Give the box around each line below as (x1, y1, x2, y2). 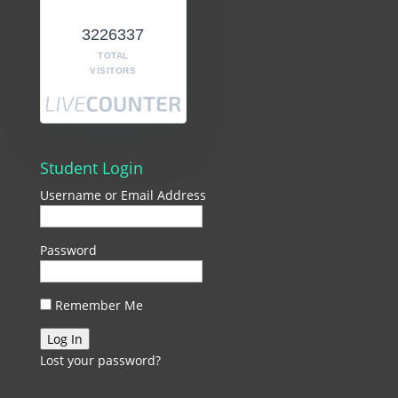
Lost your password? (39, 352, 161, 370)
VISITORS (90, 66, 137, 76)
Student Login (39, 157, 143, 179)
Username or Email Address (39, 187, 206, 204)
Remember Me (51, 297, 143, 314)
